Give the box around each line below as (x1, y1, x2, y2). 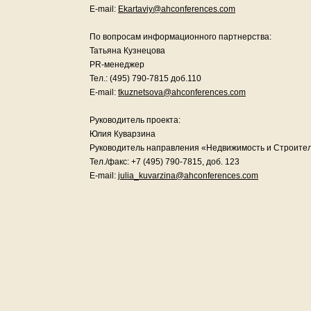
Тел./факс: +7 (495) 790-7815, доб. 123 (90, 157, 239, 167)
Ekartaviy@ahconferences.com (118, 4, 235, 14)
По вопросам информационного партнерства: (90, 32, 271, 42)
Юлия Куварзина (90, 129, 155, 139)
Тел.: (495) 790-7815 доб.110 (90, 74, 201, 83)
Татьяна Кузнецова (90, 46, 165, 56)
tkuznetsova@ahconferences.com (118, 87, 246, 97)
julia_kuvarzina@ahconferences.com (118, 171, 258, 180)
